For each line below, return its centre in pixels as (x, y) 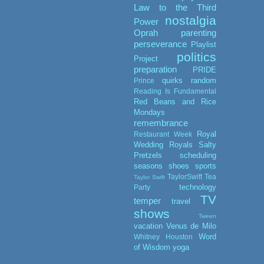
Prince (144, 80)
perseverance (160, 44)
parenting (199, 32)
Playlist (204, 44)
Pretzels (148, 155)
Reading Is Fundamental (175, 91)
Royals (181, 144)
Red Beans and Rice (175, 101)
